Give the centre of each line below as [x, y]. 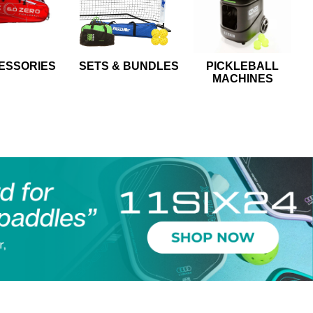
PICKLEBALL [243, 66]
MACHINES [242, 79]
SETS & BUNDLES [129, 66]
